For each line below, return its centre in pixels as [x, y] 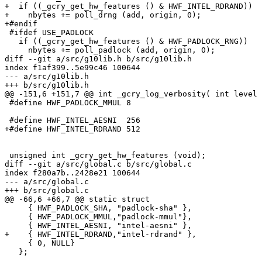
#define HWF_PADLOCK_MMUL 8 [68, 103]
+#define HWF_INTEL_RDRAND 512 [73, 129]
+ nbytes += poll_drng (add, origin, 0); [103, 15]
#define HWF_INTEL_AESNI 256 [73, 120]
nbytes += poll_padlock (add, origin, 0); [110, 50]
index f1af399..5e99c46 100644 [73, 68]
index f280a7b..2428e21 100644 [73, 173]
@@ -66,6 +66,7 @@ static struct [77, 199]
